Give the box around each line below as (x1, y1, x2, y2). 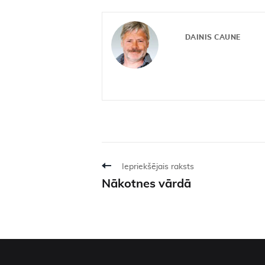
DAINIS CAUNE (185, 34, 241, 41)
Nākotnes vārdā (102, 178, 191, 190)
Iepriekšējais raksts (122, 163, 194, 171)
